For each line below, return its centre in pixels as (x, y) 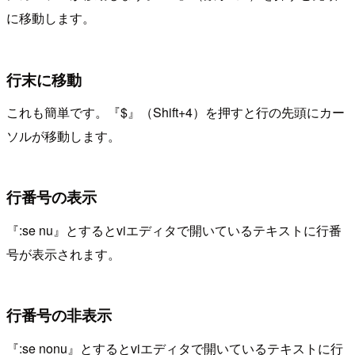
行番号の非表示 (59, 315)
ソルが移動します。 (63, 136)
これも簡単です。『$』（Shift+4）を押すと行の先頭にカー (176, 113)
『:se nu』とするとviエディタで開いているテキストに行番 (174, 230)
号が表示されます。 (63, 254)
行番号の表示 (52, 197)
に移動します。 (51, 18)
